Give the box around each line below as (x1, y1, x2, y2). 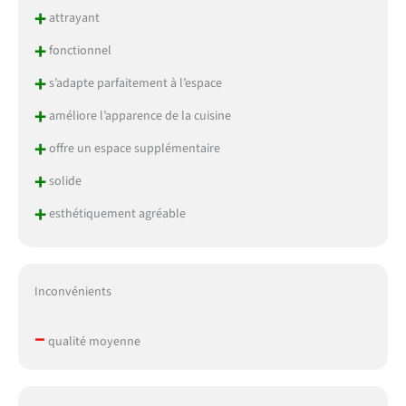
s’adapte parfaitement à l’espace (45, 74, 222, 93)
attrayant (45, 9, 100, 28)
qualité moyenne (44, 332, 140, 351)
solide (45, 172, 82, 191)
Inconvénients (34, 282, 111, 301)
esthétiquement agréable (45, 205, 186, 224)
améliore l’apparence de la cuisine (45, 107, 231, 126)
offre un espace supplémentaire (45, 140, 220, 159)
